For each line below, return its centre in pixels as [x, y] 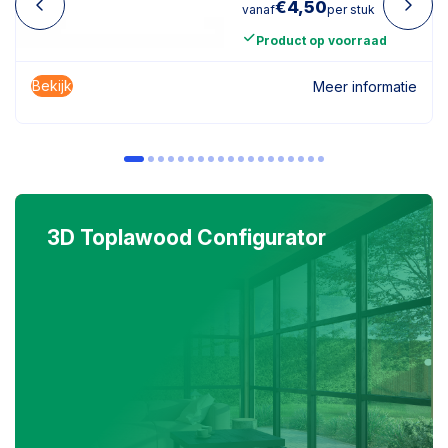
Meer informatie [365, 86]
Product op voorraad [321, 40]
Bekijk [52, 85]
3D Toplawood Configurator [186, 237]
